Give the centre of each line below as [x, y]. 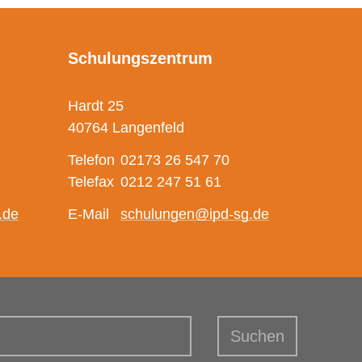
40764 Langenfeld [126, 127]
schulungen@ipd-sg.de [195, 214]
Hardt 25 [96, 105]
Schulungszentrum [140, 58]
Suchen [257, 336]
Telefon [91, 160]
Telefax [91, 181]
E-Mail [88, 214]
